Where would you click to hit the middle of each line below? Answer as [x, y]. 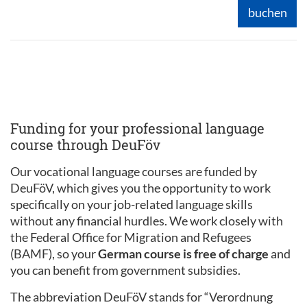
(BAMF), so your [54, 253]
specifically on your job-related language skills [132, 204]
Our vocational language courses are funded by [134, 171]
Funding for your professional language [137, 128]
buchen [267, 12]
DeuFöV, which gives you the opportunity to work [140, 187]
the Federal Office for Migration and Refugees [131, 237]
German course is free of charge [184, 253]
